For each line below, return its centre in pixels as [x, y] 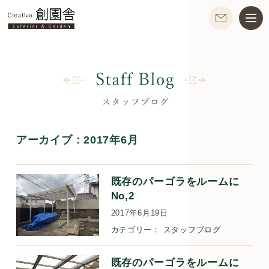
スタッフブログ [192, 229]
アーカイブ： [50, 139]
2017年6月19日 [139, 213]
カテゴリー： [135, 229]
